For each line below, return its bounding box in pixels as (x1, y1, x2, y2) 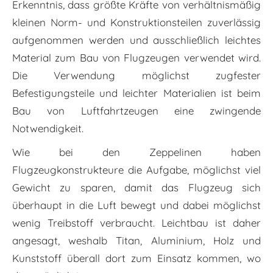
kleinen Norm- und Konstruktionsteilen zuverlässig (12, 16, 261, 29)
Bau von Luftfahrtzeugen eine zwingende (12, 104, 261, 118)
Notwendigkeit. (12, 122, 83, 135)
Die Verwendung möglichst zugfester (12, 69, 261, 82)
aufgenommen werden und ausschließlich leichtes (12, 34, 261, 47)
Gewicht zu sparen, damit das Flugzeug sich (12, 181, 261, 194)
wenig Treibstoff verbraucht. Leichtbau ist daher (12, 216, 261, 230)
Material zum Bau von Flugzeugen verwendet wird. (12, 51, 261, 65)
